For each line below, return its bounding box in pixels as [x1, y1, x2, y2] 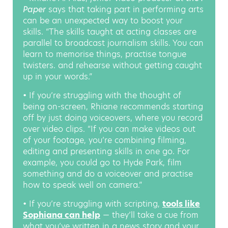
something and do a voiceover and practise [23, 167, 193, 180]
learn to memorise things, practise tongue [23, 48, 186, 60]
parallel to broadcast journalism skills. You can [23, 37, 204, 49]
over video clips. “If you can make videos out [23, 123, 195, 135]
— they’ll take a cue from [100, 209, 198, 221]
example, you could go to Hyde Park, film [23, 156, 182, 168]
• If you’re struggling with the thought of [23, 89, 181, 101]
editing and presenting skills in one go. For [23, 145, 190, 157]
